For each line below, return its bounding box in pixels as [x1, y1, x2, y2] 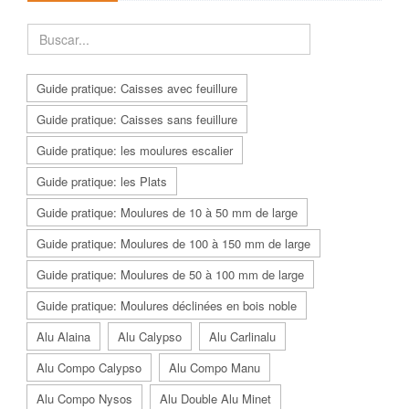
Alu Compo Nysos [37, 389, 132, 407]
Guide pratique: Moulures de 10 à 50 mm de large [37, 203, 298, 221]
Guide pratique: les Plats [37, 172, 167, 190]
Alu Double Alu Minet [160, 389, 271, 407]
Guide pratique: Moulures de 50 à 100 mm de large [37, 265, 304, 283]
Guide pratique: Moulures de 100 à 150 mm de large [37, 234, 310, 252]
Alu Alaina [37, 327, 90, 345]
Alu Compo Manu [169, 358, 260, 376]
